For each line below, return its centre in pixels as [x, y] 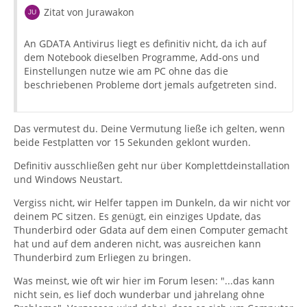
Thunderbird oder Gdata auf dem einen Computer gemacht [151, 230]
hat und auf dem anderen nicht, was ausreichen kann [137, 243]
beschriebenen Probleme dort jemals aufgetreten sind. [150, 84]
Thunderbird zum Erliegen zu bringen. [102, 257]
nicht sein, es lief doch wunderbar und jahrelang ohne [139, 294]
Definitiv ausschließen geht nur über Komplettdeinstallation [152, 165]
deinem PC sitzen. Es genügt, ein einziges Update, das [137, 216]
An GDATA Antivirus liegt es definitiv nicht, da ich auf [145, 43]
